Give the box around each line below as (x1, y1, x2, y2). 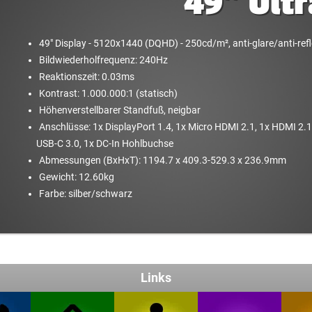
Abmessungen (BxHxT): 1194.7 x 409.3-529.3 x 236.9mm (39, 155, 286, 166)
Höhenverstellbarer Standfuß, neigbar (39, 104, 201, 116)
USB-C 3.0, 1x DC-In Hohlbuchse (36, 138, 173, 150)
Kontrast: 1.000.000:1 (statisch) (39, 88, 178, 100)
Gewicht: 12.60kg (39, 171, 114, 183)
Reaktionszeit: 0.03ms (39, 71, 134, 83)
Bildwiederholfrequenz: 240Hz (39, 54, 168, 66)
